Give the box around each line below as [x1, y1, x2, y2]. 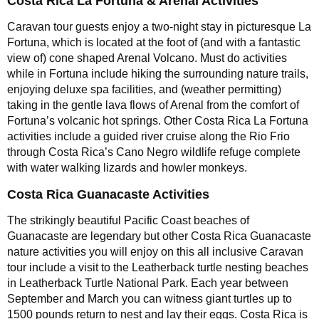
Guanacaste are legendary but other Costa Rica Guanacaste [7, 229, 311, 242]
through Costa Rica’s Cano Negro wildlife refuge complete [7, 145, 300, 158]
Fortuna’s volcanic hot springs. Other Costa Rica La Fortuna [7, 114, 308, 127]
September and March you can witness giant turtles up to [7, 292, 292, 305]
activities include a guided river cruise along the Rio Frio [7, 130, 290, 142]
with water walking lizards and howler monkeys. [7, 161, 247, 174]
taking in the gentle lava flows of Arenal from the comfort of [7, 98, 299, 111]
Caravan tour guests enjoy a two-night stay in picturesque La [7, 20, 311, 33]
